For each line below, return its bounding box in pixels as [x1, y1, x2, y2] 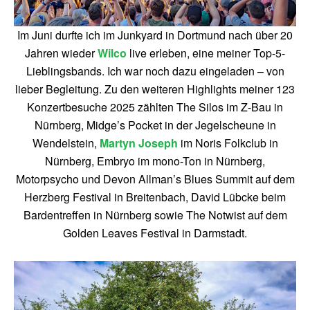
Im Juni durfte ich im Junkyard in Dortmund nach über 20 [17, 27, 293, 43]
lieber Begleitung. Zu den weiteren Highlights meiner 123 [15, 81, 295, 97]
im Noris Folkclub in [177, 135, 278, 151]
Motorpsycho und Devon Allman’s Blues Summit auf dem [15, 171, 295, 187]
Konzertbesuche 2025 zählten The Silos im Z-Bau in [27, 99, 283, 115]
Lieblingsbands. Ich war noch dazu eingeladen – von [26, 63, 284, 79]
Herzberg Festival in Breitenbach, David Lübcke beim [24, 189, 286, 205]
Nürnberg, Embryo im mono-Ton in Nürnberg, [45, 153, 265, 169]
